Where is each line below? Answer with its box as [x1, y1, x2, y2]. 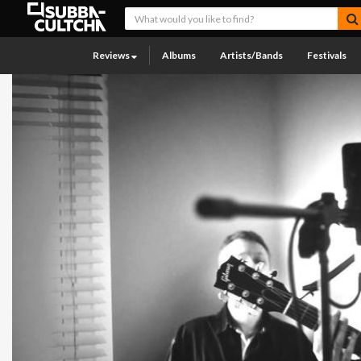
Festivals [307, 49, 346, 61]
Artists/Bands [220, 49, 283, 61]
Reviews [93, 49, 131, 61]
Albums [162, 49, 196, 61]
